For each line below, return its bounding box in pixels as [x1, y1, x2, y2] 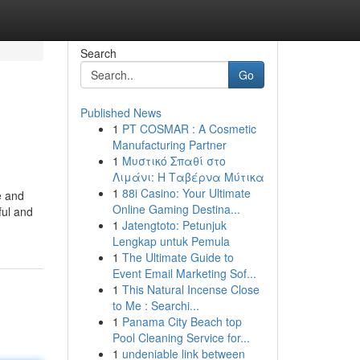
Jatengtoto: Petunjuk [121, 217, 227, 233]
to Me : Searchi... [112, 297, 199, 313]
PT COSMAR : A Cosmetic [121, 121, 256, 137]
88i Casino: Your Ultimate [121, 185, 251, 201]
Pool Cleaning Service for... [112, 329, 250, 346]
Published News [80, 104, 162, 121]
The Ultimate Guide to [121, 249, 234, 265]
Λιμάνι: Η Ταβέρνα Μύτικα [112, 169, 264, 185]
